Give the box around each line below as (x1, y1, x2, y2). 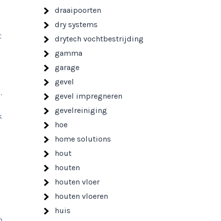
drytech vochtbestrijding (55, 34, 144, 43)
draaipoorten (55, 5, 101, 15)
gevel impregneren (55, 91, 122, 101)
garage (55, 63, 79, 72)
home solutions (55, 134, 111, 144)
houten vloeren (55, 191, 108, 201)
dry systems (55, 20, 98, 29)
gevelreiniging (55, 106, 107, 115)
